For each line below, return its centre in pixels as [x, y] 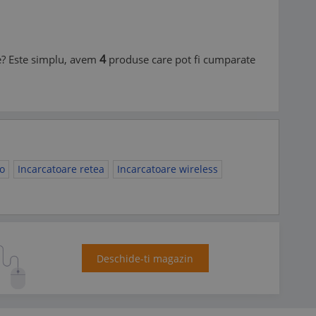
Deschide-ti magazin [145, 258]
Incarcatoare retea [61, 169]
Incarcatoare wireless [168, 169]
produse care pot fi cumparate [181, 59]
